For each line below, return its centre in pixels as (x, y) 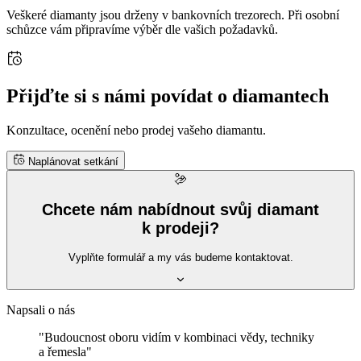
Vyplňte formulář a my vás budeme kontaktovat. (180, 257)
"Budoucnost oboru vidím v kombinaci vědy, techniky (176, 338)
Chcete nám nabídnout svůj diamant (180, 210)
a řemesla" (65, 352)
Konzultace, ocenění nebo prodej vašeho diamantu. (136, 130)
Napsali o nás (41, 310)
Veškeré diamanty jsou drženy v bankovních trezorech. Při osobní (173, 15)
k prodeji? (180, 228)
